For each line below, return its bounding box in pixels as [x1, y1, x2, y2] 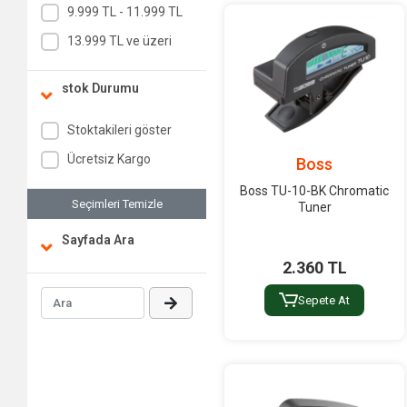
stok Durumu [62, 80, 140, 95]
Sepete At [297, 293, 350, 307]
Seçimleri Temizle [71, 196, 163, 211]
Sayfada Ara [62, 233, 135, 248]
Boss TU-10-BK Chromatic [240, 183, 390, 198]
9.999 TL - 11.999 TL [66, 5, 183, 20]
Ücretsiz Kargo [66, 152, 151, 167]
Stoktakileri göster [66, 123, 172, 138]
